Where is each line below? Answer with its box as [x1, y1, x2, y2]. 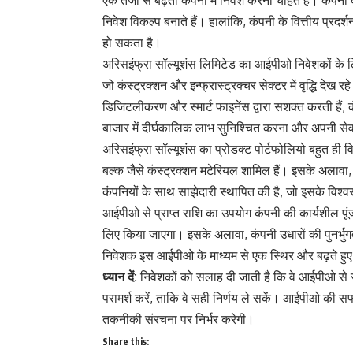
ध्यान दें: [102, 269, 137, 284]
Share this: [102, 336, 149, 347]
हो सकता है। [102, 35, 162, 50]
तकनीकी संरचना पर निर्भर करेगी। [102, 311, 255, 327]
